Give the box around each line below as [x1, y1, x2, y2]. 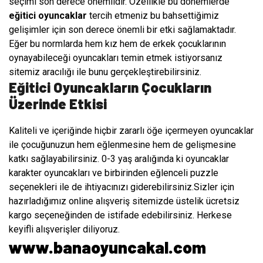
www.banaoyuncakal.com [9, 237, 206, 258]
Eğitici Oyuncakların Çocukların [9, 79, 211, 96]
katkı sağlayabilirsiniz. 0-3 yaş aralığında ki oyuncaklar [9, 153, 229, 165]
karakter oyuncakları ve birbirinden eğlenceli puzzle [9, 167, 218, 179]
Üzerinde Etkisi [9, 95, 107, 113]
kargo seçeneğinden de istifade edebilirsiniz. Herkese [9, 210, 232, 221]
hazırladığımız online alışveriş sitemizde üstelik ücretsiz [9, 195, 240, 207]
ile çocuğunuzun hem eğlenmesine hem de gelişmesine [9, 139, 236, 151]
